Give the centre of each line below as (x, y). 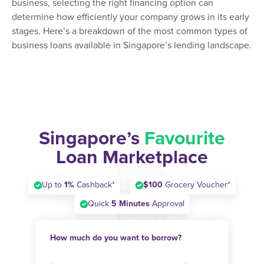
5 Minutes (131, 204)
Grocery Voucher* (197, 184)
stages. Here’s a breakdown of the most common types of (130, 31)
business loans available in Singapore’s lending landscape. (132, 45)
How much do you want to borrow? (116, 237)
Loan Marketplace (132, 157)
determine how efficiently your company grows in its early (131, 17)
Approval (167, 204)
